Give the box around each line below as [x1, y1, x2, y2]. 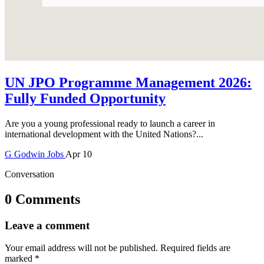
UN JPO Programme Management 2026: [5, 74, 252, 90]
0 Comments [5, 191, 80, 207]
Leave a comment [5, 219, 90, 232]
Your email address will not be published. [5, 243, 160, 253]
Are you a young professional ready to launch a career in [5, 118, 215, 128]
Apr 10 [65, 148, 92, 159]
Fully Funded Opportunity [5, 90, 166, 106]
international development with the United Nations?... [5, 128, 203, 139]
